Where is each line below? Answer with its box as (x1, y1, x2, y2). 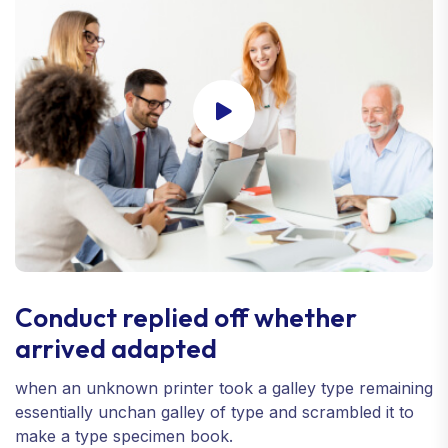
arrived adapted (15, 332, 217, 366)
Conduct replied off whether (15, 301, 357, 335)
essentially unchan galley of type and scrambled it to (15, 402, 414, 423)
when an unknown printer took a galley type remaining (15, 378, 433, 399)
